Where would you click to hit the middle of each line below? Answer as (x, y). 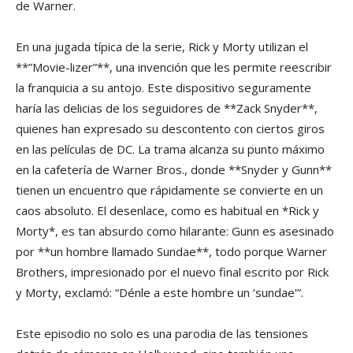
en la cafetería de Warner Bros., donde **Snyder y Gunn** (174, 170)
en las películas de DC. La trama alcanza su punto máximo (170, 149)
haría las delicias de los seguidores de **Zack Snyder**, (167, 108)
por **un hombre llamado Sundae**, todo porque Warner (171, 252)
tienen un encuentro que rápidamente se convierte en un (169, 190)
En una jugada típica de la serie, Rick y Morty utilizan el (162, 47)
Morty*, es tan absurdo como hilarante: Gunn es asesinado (175, 231)
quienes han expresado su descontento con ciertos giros (170, 129)
